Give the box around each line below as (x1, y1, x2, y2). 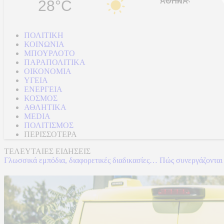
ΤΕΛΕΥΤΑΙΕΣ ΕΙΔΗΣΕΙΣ (4, 147, 90, 155)
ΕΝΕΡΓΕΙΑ (24, 85, 62, 93)
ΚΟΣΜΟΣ (24, 94, 57, 102)
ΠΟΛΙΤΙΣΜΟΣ (24, 121, 73, 129)
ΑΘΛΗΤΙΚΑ (24, 103, 66, 111)
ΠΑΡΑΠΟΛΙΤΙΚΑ (24, 58, 85, 66)
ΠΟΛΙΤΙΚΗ (24, 31, 63, 39)
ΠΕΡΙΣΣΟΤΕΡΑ (24, 130, 77, 138)
